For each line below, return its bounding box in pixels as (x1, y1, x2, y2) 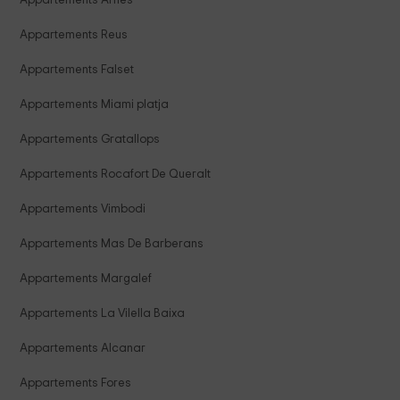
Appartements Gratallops (20, 132, 161, 146)
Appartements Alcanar (20, 341, 146, 354)
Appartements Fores (20, 376, 132, 389)
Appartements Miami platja (20, 97, 170, 111)
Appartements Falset (20, 62, 135, 76)
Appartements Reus (20, 28, 129, 41)
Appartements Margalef (20, 271, 153, 285)
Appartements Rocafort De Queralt (20, 167, 212, 180)
